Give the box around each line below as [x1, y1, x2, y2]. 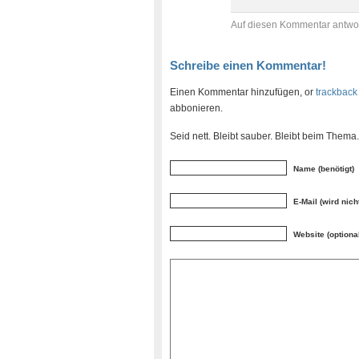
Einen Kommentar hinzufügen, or [170, 87, 316, 97]
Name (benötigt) [293, 164, 354, 173]
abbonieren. [170, 103, 223, 113]
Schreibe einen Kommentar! [170, 58, 326, 72]
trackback [316, 87, 357, 97]
